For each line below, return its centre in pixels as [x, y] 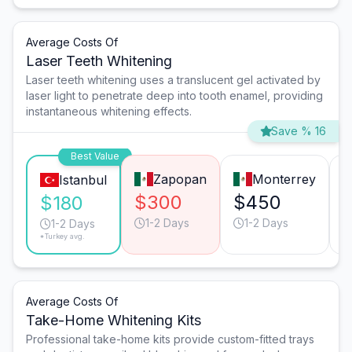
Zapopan [180, 179]
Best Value [95, 156]
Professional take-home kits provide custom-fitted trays [170, 339]
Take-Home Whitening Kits [114, 320]
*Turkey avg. [62, 236]
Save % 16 [299, 130]
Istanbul [82, 180]
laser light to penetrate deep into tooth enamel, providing [174, 95]
